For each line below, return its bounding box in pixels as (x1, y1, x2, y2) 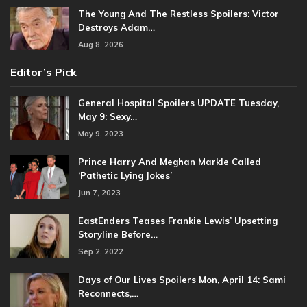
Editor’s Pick (10, 65, 77, 79)
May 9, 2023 (78, 129, 123, 139)
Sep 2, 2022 (78, 247, 123, 257)
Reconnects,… (78, 288, 138, 299)
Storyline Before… (78, 229, 158, 241)
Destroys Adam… (78, 21, 155, 33)
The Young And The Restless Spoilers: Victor (78, 8, 279, 19)
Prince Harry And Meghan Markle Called (78, 156, 261, 168)
